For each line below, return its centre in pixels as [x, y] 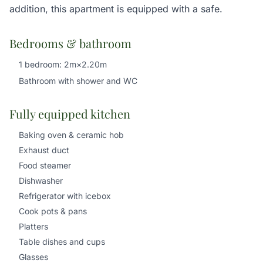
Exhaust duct [44, 150]
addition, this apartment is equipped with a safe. [116, 9]
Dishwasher [41, 181]
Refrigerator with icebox [65, 196]
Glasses [33, 257]
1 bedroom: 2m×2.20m [63, 64]
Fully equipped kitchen [70, 114]
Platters [33, 226]
